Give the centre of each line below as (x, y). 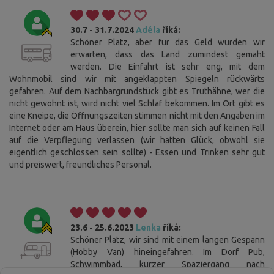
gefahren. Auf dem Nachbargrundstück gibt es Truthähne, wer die (137, 91)
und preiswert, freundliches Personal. (80, 165)
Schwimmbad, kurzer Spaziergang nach (168, 265)
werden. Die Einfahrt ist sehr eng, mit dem (168, 67)
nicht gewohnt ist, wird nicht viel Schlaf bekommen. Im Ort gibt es (137, 104)
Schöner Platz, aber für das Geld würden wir (168, 43)
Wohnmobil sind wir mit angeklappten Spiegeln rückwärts (137, 79)
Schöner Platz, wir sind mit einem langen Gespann (168, 240)
